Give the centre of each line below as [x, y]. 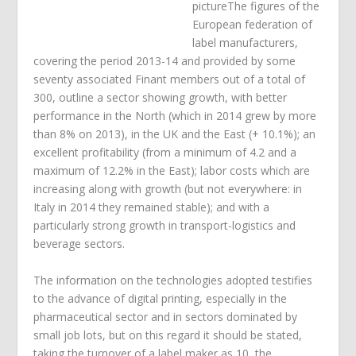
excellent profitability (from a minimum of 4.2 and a [165, 153]
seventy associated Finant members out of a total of [170, 79]
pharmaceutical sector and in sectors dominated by [166, 316]
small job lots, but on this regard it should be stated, [168, 335]
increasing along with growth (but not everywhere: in [168, 189]
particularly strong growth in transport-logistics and [165, 226]
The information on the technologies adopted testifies [173, 280]
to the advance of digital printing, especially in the [161, 298]
